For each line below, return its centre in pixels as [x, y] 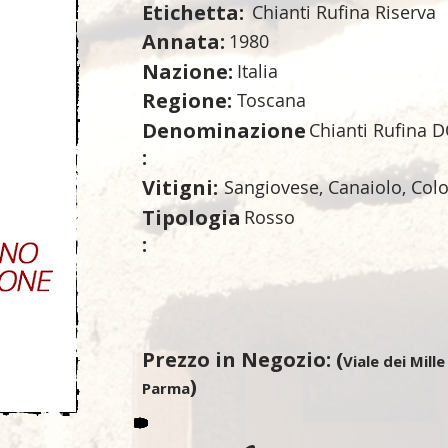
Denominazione [224, 130]
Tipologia [191, 217]
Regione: [187, 100]
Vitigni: [180, 187]
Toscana [271, 100]
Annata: [183, 41]
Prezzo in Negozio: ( [242, 359]
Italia [257, 71]
